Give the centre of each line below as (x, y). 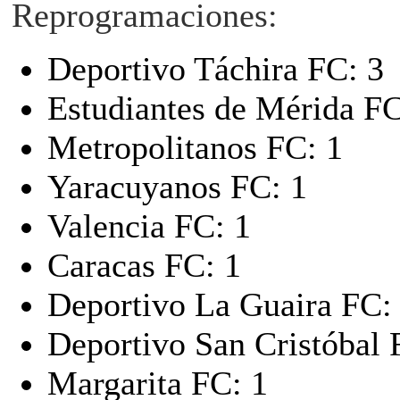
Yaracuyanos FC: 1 (177, 186)
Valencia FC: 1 (149, 225)
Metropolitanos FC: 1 (195, 147)
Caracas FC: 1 (144, 265)
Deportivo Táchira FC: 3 (216, 68)
